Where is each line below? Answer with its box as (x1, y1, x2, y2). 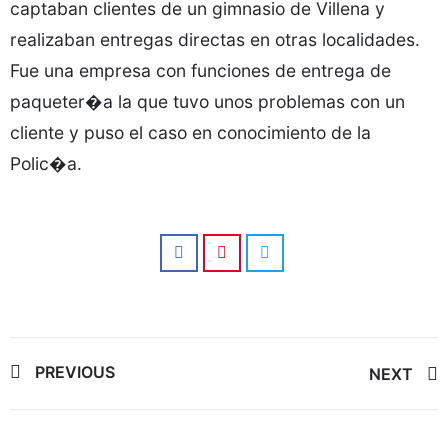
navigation (9, 394, 167, 433)
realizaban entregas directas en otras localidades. (10, 29, 420, 50)
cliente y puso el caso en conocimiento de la (10, 122, 371, 143)
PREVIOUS (35, 362, 115, 382)
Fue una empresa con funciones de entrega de (10, 60, 391, 81)
